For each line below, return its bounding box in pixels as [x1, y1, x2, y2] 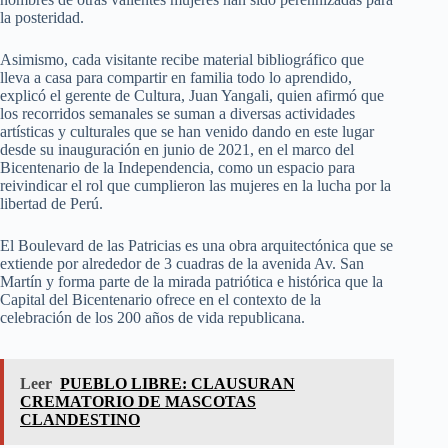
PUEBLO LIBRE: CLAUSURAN [60, 375, 295, 393]
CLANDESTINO [20, 411, 140, 429]
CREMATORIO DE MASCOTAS [20, 393, 256, 411]
